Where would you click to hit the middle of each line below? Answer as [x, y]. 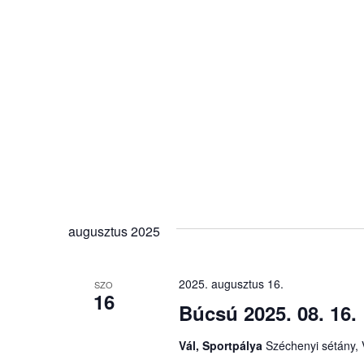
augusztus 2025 [114, 232]
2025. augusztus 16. [231, 284]
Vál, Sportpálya [222, 346]
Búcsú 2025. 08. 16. [267, 313]
